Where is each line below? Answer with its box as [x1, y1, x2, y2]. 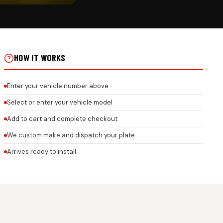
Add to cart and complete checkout [7, 114, 117, 123]
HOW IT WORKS [14, 52, 66, 64]
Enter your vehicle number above [7, 82, 109, 91]
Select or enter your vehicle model [7, 98, 112, 107]
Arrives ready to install [7, 147, 76, 156]
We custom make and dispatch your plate [7, 131, 135, 140]
